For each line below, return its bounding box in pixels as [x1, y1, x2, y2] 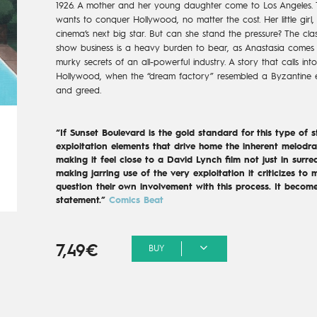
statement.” [55, 196, 109, 205]
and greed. [55, 86, 101, 96]
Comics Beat [108, 196, 163, 205]
